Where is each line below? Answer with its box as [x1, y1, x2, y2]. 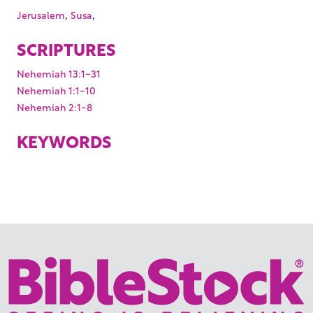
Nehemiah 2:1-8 [17, 99, 92, 114]
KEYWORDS [17, 127, 112, 154]
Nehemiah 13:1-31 [17, 65, 101, 80]
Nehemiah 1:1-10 [17, 82, 96, 97]
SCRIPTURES [17, 35, 116, 61]
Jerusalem [17, 6, 65, 22]
